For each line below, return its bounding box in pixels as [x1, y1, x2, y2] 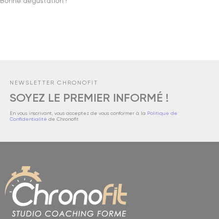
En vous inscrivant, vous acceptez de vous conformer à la [10, 110, 147, 116]
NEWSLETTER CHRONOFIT [10, 80, 98, 86]
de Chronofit [47, 116, 79, 122]
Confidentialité [10, 116, 47, 122]
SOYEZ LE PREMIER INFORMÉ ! [10, 92, 169, 104]
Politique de [147, 110, 177, 116]
